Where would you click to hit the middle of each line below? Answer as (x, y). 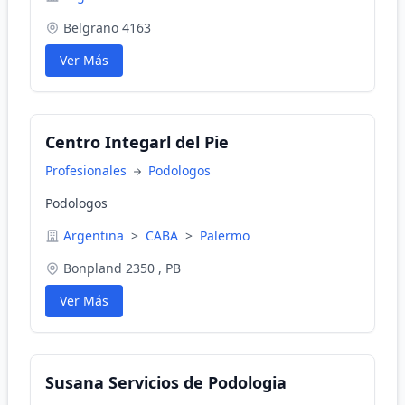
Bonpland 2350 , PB (122, 268)
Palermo (225, 235)
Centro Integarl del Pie (137, 142)
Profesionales (88, 170)
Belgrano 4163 (107, 28)
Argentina (95, 235)
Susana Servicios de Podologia (166, 382)
